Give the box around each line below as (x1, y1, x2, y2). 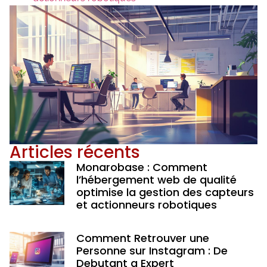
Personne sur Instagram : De (76, 243, 228, 258)
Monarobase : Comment (76, 159, 207, 175)
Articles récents (10, 140, 140, 164)
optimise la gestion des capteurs (76, 184, 254, 200)
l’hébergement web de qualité (76, 172, 237, 187)
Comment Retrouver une (76, 230, 209, 246)
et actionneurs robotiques (76, 197, 217, 212)
